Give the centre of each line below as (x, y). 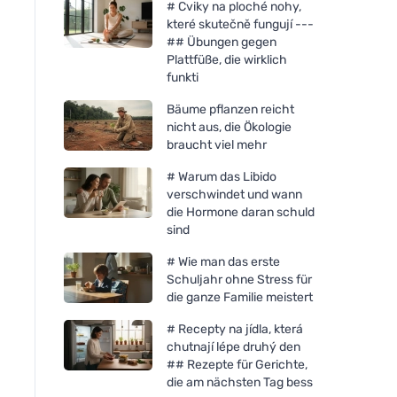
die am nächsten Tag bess (240, 382)
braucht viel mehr (217, 144)
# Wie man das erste (223, 261)
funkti (183, 77)
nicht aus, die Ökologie (229, 127)
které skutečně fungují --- (240, 24)
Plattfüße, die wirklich (227, 59)
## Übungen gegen (222, 42)
